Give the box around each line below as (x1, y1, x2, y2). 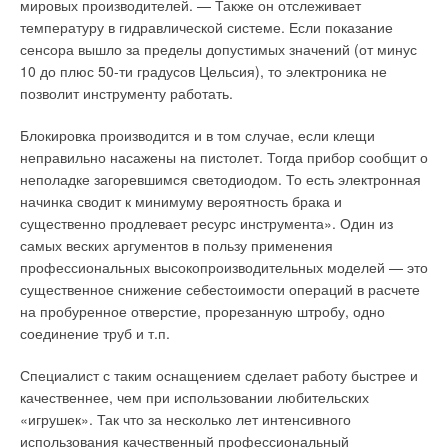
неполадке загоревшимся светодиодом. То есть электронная (20, 169, 421, 189)
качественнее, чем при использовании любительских (20, 387, 369, 407)
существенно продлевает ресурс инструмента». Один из (20, 213, 393, 233)
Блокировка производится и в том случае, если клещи (20, 125, 375, 145)
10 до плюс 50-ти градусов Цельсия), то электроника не (20, 61, 387, 81)
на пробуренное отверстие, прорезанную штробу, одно (20, 301, 385, 321)
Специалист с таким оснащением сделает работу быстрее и (20, 365, 418, 385)
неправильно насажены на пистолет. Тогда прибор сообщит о (20, 147, 428, 167)
